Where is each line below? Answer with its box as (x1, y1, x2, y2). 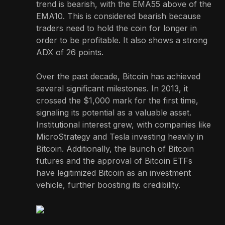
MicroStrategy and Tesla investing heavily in (36, 131, 203, 142)
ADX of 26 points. (36, 47, 103, 57)
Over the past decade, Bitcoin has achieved (36, 71, 200, 81)
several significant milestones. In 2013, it (36, 83, 188, 93)
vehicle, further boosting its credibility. (36, 179, 180, 190)
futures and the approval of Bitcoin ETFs (36, 155, 192, 166)
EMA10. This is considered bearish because (36, 11, 201, 21)
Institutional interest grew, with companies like (36, 119, 211, 130)
